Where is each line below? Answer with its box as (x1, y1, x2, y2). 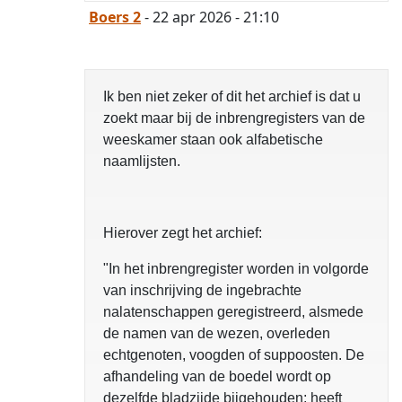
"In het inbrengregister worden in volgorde (103, 261, 369, 277)
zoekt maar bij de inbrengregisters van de (103, 110, 365, 127)
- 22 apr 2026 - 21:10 (141, 7, 279, 28)
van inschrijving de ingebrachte (103, 283, 301, 299)
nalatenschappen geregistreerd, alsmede (103, 304, 363, 320)
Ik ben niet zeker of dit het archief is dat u (103, 89, 361, 105)
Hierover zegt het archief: (103, 225, 262, 241)
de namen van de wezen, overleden (103, 326, 330, 342)
